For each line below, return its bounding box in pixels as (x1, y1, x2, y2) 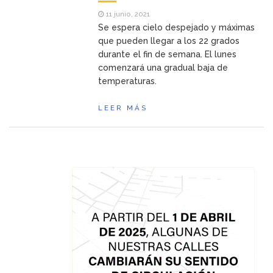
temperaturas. (98, 76, 157, 87)
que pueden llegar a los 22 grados (98, 36, 240, 46)
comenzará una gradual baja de (98, 63, 229, 73)
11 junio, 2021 (104, 10, 151, 19)
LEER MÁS (98, 104, 149, 113)
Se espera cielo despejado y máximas (98, 23, 255, 33)
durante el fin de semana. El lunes (98, 49, 237, 60)
